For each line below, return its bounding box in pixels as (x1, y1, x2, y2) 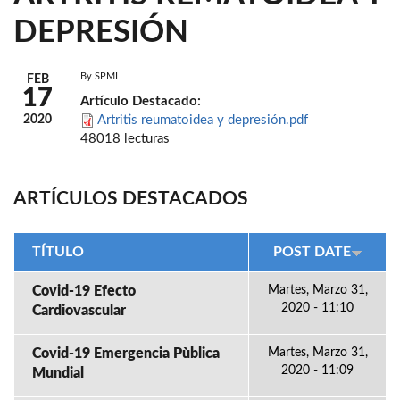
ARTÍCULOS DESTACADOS (13, 189, 248, 208)
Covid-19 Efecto (32, 284, 136, 298)
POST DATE (272, 245, 351, 259)
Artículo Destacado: (80, 95, 204, 108)
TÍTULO (32, 245, 84, 259)
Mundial (32, 366, 84, 380)
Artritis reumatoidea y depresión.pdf (97, 113, 308, 127)
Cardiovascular (32, 304, 126, 318)
